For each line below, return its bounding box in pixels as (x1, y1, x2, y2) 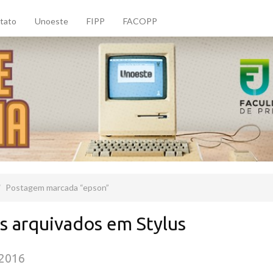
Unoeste (35, 16, 68, 26)
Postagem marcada (5, 182, 80, 193)
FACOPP (123, 16, 157, 26)
